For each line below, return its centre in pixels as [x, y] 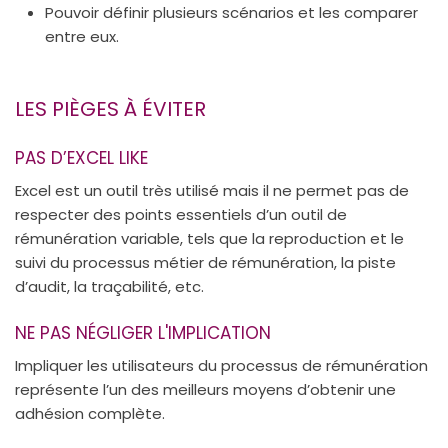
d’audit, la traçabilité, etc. [109, 286]
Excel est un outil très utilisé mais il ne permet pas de [212, 190]
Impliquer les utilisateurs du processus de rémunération [221, 365]
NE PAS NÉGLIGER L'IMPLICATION [143, 333]
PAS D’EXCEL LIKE [81, 158]
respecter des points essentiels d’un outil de [181, 214]
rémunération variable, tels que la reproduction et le [209, 238]
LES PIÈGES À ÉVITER [110, 108]
